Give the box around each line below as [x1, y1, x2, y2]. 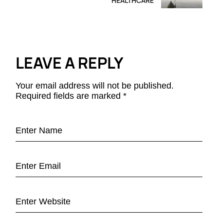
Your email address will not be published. [16, 81, 174, 91]
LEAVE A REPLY [16, 52, 124, 74]
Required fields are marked [16, 91, 123, 101]
